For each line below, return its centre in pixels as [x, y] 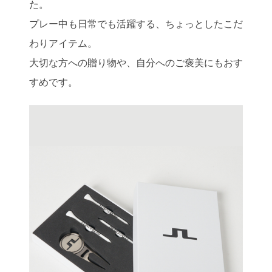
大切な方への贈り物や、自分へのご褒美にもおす [136, 62]
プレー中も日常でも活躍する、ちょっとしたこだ [136, 23]
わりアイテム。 [63, 43]
